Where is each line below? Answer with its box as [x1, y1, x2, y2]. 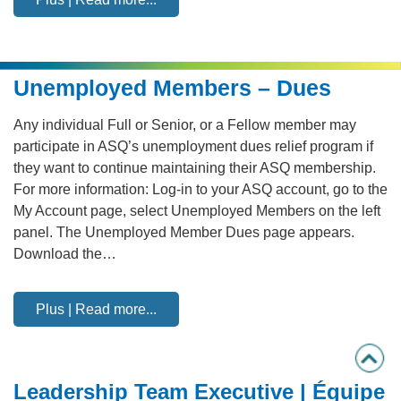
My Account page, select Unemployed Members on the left [13, 203, 380, 218]
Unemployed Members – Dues [13, 75, 331, 100]
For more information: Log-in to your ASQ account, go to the [13, 182, 388, 197]
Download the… [13, 246, 116, 261]
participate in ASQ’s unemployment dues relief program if [13, 139, 373, 154]
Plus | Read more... [36, 302, 157, 317]
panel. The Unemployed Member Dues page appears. [13, 225, 354, 240]
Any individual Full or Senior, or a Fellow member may [13, 117, 356, 132]
